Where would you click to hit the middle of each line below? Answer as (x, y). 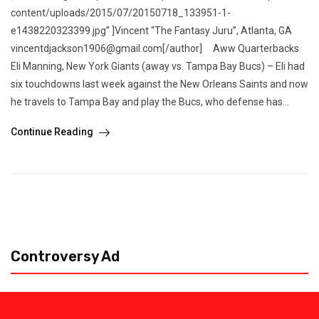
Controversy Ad (65, 256)
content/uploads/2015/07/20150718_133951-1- (121, 12)
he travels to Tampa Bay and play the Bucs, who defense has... (150, 101)
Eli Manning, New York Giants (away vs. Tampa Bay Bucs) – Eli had (158, 66)
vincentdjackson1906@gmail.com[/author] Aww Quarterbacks (155, 48)
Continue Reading (53, 131)
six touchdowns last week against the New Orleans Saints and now (159, 84)
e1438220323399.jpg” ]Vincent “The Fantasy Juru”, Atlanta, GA (151, 30)
